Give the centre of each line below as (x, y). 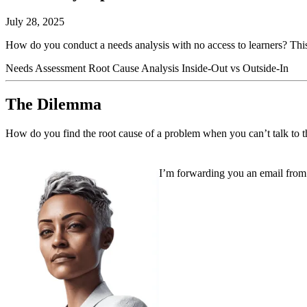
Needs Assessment (47, 68)
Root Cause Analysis (135, 68)
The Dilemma (53, 104)
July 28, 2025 (35, 21)
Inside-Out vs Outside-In (235, 68)
